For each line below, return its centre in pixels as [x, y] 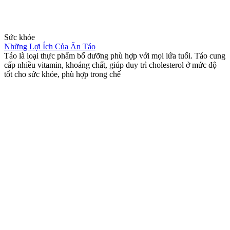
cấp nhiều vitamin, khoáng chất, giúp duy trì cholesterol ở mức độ [110, 65]
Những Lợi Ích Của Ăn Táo [50, 47]
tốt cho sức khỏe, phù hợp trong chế [62, 74]
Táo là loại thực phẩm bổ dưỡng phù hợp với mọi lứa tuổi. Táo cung [115, 56]
